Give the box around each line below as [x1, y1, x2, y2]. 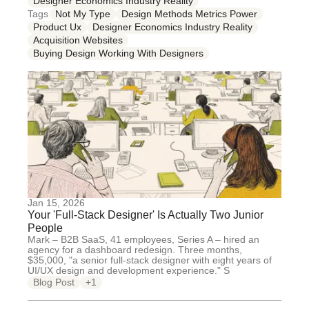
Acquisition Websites [33, 34, 123, 46]
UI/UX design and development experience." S [28, 265, 230, 276]
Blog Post [33, 277, 74, 288]
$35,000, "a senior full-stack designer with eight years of [28, 255, 272, 266]
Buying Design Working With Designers [33, 48, 203, 59]
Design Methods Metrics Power [121, 8, 257, 19]
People [28, 222, 63, 234]
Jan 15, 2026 [28, 197, 85, 208]
